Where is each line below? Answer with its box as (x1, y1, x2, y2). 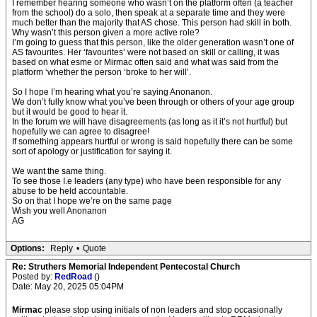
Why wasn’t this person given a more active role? (12, 28, 200, 38)
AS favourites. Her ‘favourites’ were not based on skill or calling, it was (12, 47, 279, 57)
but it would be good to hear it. (12, 107, 127, 117)
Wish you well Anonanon (12, 206, 107, 216)
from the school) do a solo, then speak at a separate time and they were (12, 8, 285, 18)
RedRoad (54, 272, 94, 282)
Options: (11, 243, 45, 253)
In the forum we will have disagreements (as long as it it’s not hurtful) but (12, 117, 287, 127)
